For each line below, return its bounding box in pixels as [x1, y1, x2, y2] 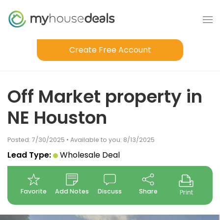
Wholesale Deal [60, 149, 120, 161]
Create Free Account [69, 44, 151, 55]
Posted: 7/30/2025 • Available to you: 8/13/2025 [7, 136, 155, 144]
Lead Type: [7, 149, 51, 161]
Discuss [98, 187, 122, 195]
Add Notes [55, 187, 89, 195]
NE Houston [7, 105, 107, 130]
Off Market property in [7, 84, 202, 109]
